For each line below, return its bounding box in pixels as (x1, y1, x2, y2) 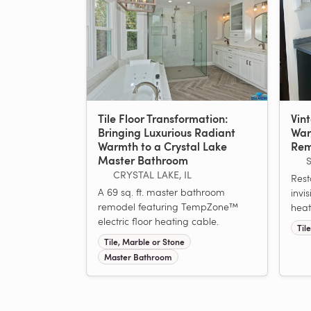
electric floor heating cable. (98, 214, 219, 228)
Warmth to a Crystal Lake (98, 137, 227, 154)
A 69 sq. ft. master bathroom (98, 185, 225, 199)
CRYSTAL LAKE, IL (112, 167, 192, 181)
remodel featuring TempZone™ (98, 199, 238, 213)
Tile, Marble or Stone (103, 235, 185, 247)
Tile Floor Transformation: (98, 110, 228, 126)
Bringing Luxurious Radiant (98, 124, 235, 140)
